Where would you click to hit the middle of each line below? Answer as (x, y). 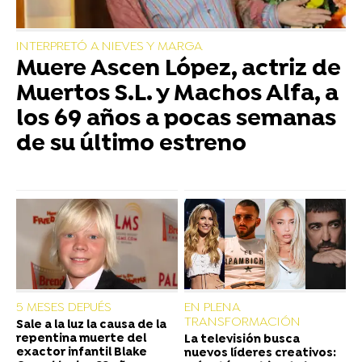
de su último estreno (131, 145)
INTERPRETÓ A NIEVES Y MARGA (109, 47)
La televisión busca (242, 340)
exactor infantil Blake (82, 353)
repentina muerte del (81, 339)
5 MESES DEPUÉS (64, 308)
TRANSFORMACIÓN (242, 323)
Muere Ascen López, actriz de (179, 70)
